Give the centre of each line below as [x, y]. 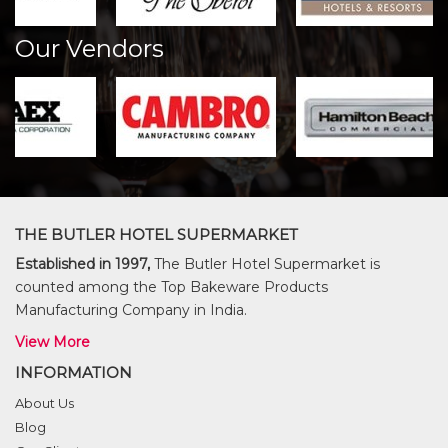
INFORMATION [73, 372]
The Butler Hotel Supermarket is [265, 264]
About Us [44, 403]
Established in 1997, [82, 264]
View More [52, 342]
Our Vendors [89, 48]
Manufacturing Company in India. [131, 310]
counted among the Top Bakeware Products [171, 287]
